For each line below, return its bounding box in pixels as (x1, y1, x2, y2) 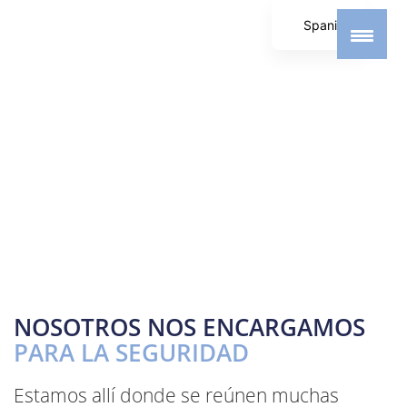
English (303, 76, 346, 93)
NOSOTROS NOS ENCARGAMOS (14, 312, 365, 343)
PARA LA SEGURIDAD (14, 337, 249, 369)
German (303, 46, 351, 63)
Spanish (303, 16, 352, 33)
